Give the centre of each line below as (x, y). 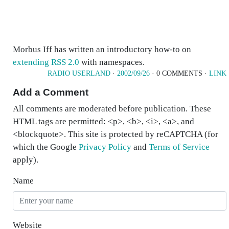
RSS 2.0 (65, 62)
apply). (26, 160)
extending (32, 62)
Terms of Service (179, 147)
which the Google (46, 147)
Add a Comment (51, 92)
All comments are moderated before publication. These (112, 109)
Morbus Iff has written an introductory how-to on (102, 49)
